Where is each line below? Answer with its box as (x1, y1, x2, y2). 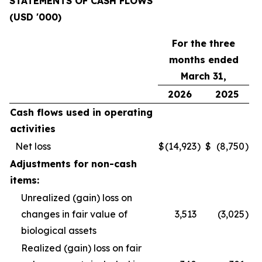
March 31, (181, 70, 226, 82)
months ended (168, 54, 239, 65)
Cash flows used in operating (10, 106, 153, 118)
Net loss (15, 140, 51, 152)
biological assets (21, 225, 96, 236)
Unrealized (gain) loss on (21, 192, 132, 204)
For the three (172, 37, 235, 49)
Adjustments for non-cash (10, 158, 137, 170)
